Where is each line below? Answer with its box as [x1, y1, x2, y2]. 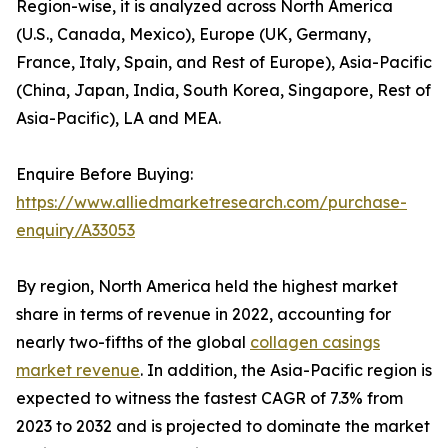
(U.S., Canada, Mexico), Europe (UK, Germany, [16, 24, 371, 45]
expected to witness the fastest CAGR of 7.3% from [16, 388, 403, 409]
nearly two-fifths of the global [16, 332, 250, 353]
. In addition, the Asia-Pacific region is [140, 360, 432, 381]
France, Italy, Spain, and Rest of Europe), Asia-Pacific [16, 52, 432, 73]
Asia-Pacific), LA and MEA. [16, 108, 221, 129]
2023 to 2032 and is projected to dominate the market [16, 416, 430, 437]
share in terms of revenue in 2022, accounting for [16, 304, 391, 325]
